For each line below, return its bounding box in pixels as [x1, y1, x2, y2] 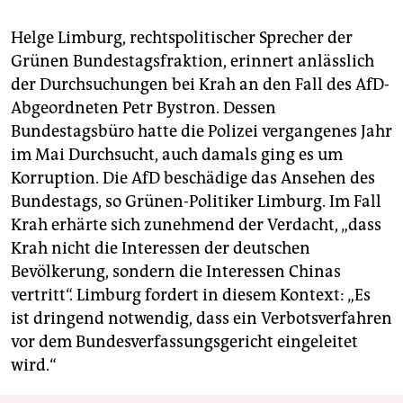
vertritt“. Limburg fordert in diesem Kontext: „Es [11, 285, 371, 306]
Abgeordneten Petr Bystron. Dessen [11, 98, 276, 119]
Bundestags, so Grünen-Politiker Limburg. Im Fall [11, 192, 381, 212]
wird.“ [11, 355, 57, 376]
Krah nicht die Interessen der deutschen [11, 238, 310, 259]
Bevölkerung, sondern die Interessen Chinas [11, 262, 341, 282]
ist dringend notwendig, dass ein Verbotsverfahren [11, 309, 392, 329]
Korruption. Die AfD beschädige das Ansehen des [11, 168, 375, 189]
